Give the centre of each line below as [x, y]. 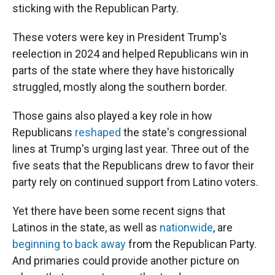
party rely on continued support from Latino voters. [135, 182]
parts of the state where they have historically [123, 70]
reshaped [98, 132]
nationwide [186, 227]
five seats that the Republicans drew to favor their [133, 165]
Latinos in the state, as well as [86, 227]
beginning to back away [69, 244]
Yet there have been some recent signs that [119, 211]
